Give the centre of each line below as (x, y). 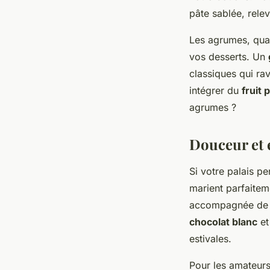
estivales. (210, 238)
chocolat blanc (223, 221)
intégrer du (215, 90)
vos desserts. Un (229, 56)
